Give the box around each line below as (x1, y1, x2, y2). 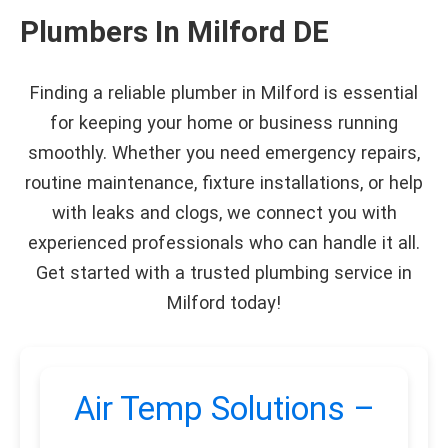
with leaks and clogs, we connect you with (51, 201, 397, 223)
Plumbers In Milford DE (20, 15, 329, 50)
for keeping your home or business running (50, 111, 398, 133)
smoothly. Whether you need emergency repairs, (28, 141, 420, 163)
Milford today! (167, 291, 281, 313)
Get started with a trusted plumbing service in (36, 261, 412, 283)
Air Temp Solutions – (73, 390, 375, 428)
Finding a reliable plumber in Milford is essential (30, 81, 418, 103)
